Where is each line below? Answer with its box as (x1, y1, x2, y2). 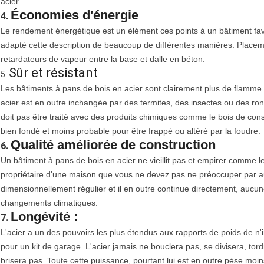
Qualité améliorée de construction (11, 137, 216, 153)
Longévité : (11, 209, 78, 225)
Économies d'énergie (11, 8, 138, 23)
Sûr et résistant (9, 65, 98, 81)
